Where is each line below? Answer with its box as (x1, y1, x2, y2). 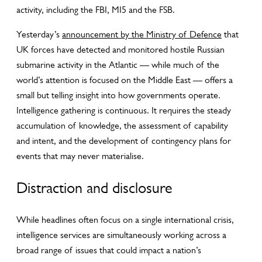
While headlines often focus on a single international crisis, (16, 214, 234, 225)
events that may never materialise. (16, 150, 144, 161)
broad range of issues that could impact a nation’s (16, 244, 201, 256)
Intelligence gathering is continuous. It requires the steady (16, 105, 231, 116)
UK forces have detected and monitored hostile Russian (16, 44, 225, 55)
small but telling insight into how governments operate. (16, 89, 220, 101)
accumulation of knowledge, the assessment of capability (16, 120, 228, 131)
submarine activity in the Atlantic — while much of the (16, 59, 219, 70)
